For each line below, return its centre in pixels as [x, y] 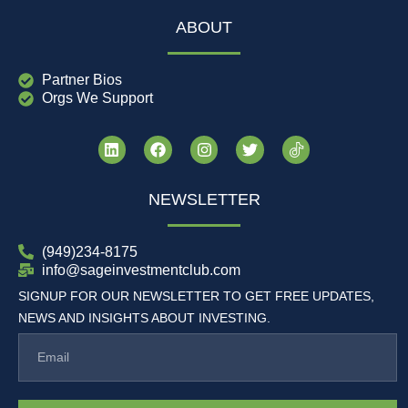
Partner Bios [82, 80]
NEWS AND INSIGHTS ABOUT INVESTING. [144, 317]
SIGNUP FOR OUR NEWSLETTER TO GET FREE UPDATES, [196, 296]
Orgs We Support [98, 98]
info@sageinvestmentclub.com [142, 270]
